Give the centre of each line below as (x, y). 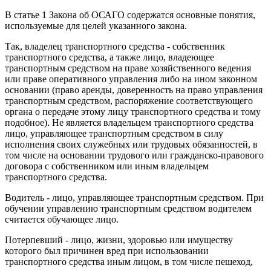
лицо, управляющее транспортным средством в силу (114, 133)
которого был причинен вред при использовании (107, 250)
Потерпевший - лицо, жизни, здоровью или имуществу (119, 240)
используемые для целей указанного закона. (96, 25)
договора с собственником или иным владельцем (107, 166)
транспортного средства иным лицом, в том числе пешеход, (129, 261)
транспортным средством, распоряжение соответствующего (129, 100)
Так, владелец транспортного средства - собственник (115, 46)
